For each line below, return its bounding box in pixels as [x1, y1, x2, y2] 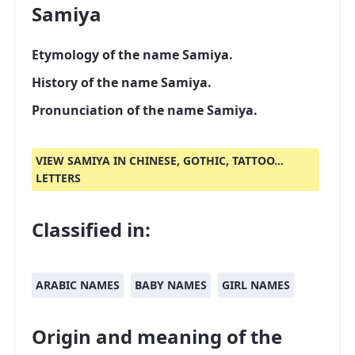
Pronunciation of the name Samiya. [32, 101, 258, 119]
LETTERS [36, 170, 81, 185]
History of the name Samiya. [32, 74, 212, 91]
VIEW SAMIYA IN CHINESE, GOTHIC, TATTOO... [36, 153, 284, 168]
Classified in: [32, 216, 151, 242]
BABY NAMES [135, 277, 207, 292]
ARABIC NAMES [36, 277, 120, 292]
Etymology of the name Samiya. [32, 46, 233, 63]
